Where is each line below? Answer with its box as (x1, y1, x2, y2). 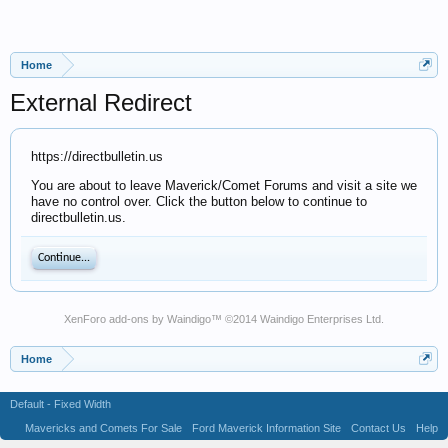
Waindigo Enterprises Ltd (260, 313, 381, 325)
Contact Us (351, 422, 406, 434)
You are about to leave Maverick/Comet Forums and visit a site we (31, 178, 417, 193)
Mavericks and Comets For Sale (25, 422, 182, 434)
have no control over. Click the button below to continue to (31, 194, 367, 209)
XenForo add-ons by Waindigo (64, 313, 211, 325)
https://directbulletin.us (31, 149, 163, 164)
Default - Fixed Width (10, 398, 111, 410)
